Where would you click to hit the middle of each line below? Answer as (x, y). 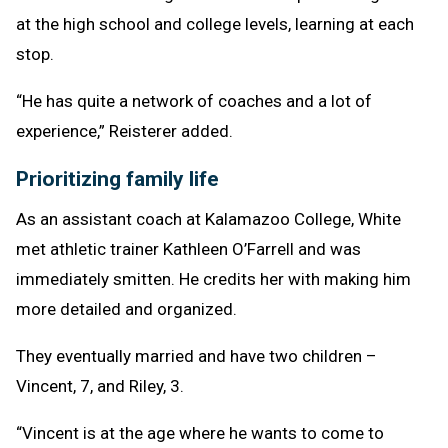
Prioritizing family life (117, 178)
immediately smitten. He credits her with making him (213, 278)
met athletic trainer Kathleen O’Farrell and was (188, 248)
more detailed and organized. (126, 308)
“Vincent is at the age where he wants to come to (200, 432)
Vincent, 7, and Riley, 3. (100, 385)
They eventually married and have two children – (196, 355)
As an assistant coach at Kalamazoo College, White (208, 218)
